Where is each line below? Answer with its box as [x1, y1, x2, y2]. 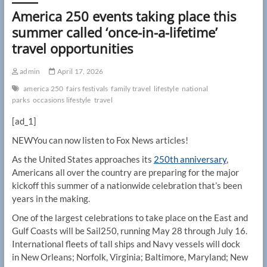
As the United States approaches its [11, 154, 154, 165]
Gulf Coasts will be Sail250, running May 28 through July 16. [11, 225, 247, 237]
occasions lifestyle [32, 95, 91, 105]
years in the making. [11, 193, 90, 204]
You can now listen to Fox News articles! [32, 135, 188, 146]
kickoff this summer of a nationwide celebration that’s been [11, 180, 242, 191]
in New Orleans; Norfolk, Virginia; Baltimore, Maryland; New [11, 252, 248, 263]
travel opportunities [11, 39, 133, 58]
